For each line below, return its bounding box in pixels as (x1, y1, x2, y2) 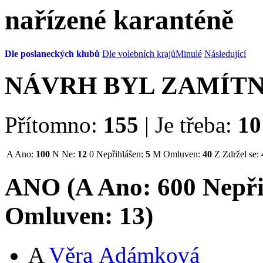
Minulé (176, 48, 202, 59)
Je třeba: (149, 112, 238, 137)
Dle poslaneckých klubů (5, 48, 100, 59)
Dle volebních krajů (102, 48, 176, 59)
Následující (204, 48, 246, 59)
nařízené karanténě (5, 5, 234, 36)
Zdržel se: (220, 149, 261, 159)
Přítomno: (5, 112, 103, 137)
